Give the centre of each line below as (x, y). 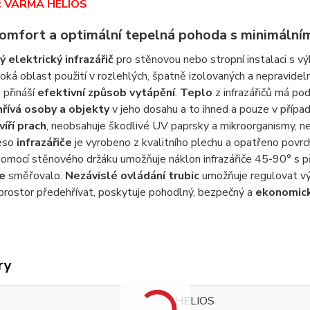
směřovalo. (35, 176)
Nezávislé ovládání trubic (132, 176)
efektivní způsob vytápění (106, 93)
